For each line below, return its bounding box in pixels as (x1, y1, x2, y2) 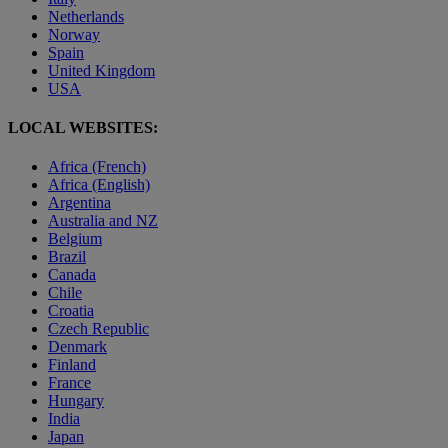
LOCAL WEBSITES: (8, 118, 158, 136)
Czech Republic (48, 320, 149, 338)
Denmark (48, 338, 107, 356)
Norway (48, 25, 100, 43)
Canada (48, 266, 96, 284)
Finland (48, 356, 96, 374)
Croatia (48, 302, 94, 320)
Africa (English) (48, 176, 150, 194)
